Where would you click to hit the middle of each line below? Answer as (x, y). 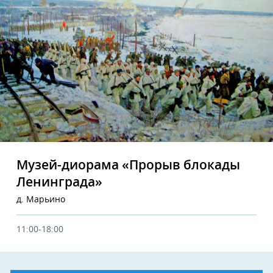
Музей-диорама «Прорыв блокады (128, 165)
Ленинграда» (59, 182)
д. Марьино (41, 200)
